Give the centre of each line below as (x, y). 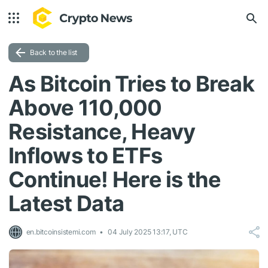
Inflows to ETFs (86, 156)
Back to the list (54, 52)
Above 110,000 (85, 108)
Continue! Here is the (115, 179)
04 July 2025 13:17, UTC (148, 232)
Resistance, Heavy (102, 132)
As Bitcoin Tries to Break (131, 84)
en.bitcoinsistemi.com (59, 232)
